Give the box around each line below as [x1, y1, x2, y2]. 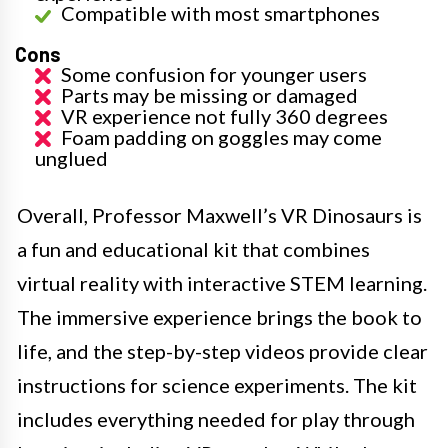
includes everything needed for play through [17, 407, 415, 432]
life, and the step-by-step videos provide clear [17, 339, 428, 364]
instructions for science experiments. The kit [17, 373, 417, 398]
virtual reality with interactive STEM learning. [17, 271, 427, 296]
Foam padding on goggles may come [61, 125, 382, 150]
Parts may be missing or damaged [61, 83, 358, 108]
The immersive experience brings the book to [17, 305, 422, 330]
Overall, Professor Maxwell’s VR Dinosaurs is [17, 203, 422, 228]
